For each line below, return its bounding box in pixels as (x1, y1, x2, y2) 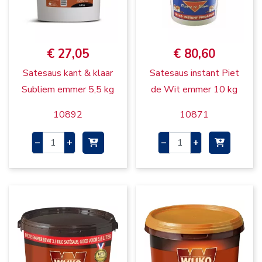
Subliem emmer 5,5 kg (21, 83, 114, 96)
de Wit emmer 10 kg (151, 83, 238, 96)
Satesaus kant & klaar (22, 67, 113, 80)
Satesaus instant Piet (149, 67, 239, 80)
